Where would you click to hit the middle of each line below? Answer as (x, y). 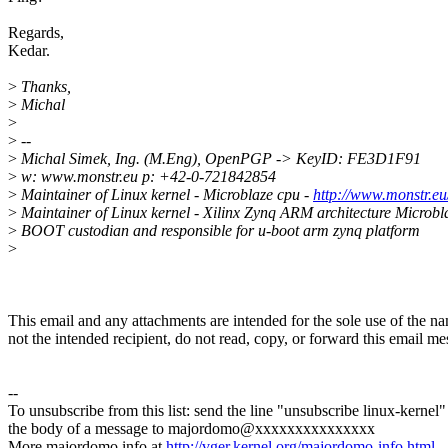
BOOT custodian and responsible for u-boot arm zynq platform (218, 231)
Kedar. (29, 51)
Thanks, (44, 87)
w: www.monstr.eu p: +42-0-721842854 (146, 177)
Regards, (36, 33)
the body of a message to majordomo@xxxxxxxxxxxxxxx (191, 429)
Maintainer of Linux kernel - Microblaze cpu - (165, 195)
